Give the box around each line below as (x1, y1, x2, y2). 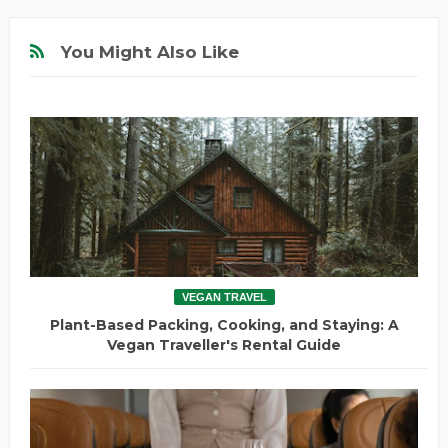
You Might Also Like (60, 41, 239, 62)
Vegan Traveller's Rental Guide (107, 335, 341, 354)
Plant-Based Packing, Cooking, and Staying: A (49, 315, 399, 334)
